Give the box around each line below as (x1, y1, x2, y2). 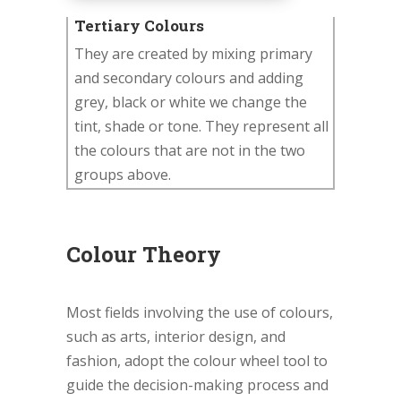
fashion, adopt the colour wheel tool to (66, 351, 328, 371)
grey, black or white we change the (74, 92, 307, 113)
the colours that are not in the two (74, 141, 305, 161)
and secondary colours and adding (74, 68, 303, 89)
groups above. (74, 165, 171, 185)
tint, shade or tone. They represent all (74, 116, 328, 137)
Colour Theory (66, 240, 221, 269)
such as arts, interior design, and (66, 327, 286, 347)
